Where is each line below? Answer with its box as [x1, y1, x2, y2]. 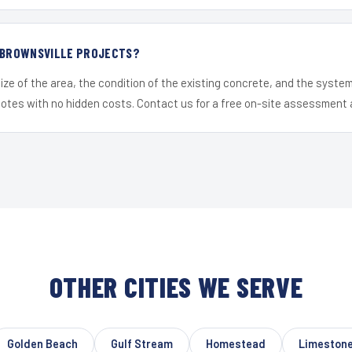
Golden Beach [6, 336, 78, 350]
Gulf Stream [110, 336, 173, 350]
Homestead [205, 336, 266, 350]
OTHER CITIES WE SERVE [49, 269, 303, 303]
